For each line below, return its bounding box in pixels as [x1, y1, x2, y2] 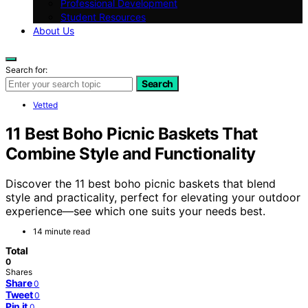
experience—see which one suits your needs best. [5, 204, 265, 219]
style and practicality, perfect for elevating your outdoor [5, 190, 300, 205]
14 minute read [33, 226, 90, 237]
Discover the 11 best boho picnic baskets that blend [5, 177, 276, 191]
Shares [5, 267, 32, 278]
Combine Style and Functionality [5, 143, 256, 164]
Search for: [5, 64, 47, 75]
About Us [33, 24, 74, 36]
